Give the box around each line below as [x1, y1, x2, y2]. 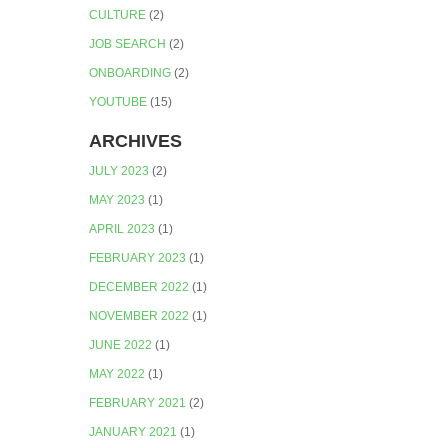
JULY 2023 [89, 164, 150, 179]
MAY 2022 [89, 367, 146, 382]
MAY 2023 [89, 193, 146, 208]
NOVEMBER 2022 [89, 309, 190, 324]
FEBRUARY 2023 [89, 251, 187, 266]
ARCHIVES [89, 131, 183, 152]
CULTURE [89, 7, 147, 22]
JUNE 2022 [89, 338, 153, 353]
